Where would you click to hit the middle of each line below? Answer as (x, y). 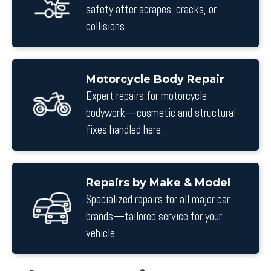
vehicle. (101, 233)
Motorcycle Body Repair (155, 79)
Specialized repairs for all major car (158, 199)
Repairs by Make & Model (158, 182)
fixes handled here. (124, 130)
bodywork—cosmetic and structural (161, 113)
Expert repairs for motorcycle (146, 96)
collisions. (106, 26)
